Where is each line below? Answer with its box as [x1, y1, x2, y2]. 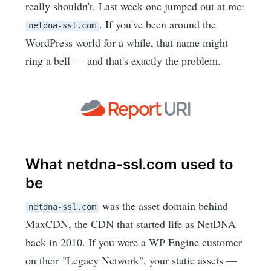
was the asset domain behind [99, 198, 229, 213]
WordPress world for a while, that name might [25, 35, 229, 50]
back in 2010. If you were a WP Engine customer [25, 234, 243, 249]
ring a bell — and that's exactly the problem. [25, 53, 221, 68]
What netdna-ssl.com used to [25, 155, 234, 173]
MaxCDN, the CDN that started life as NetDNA [25, 216, 237, 231]
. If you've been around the [99, 17, 217, 32]
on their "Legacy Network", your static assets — [25, 252, 238, 267]
